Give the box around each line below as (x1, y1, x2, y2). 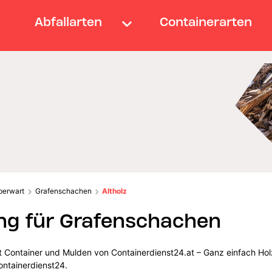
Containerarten (160, 14, 253, 29)
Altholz (102, 186, 127, 195)
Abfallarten (34, 14, 102, 29)
